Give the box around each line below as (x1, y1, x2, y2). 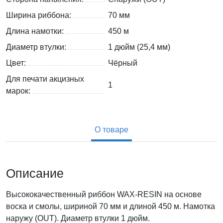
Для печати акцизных (6, 75, 84, 84)
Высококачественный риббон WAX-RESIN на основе (6, 190, 202, 199)
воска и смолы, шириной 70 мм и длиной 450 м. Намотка (6, 202, 215, 211)
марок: (6, 87, 32, 96)
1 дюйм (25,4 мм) (108, 43, 170, 52)
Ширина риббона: (6, 11, 73, 20)
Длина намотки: (6, 27, 66, 36)
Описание (6, 166, 64, 181)
